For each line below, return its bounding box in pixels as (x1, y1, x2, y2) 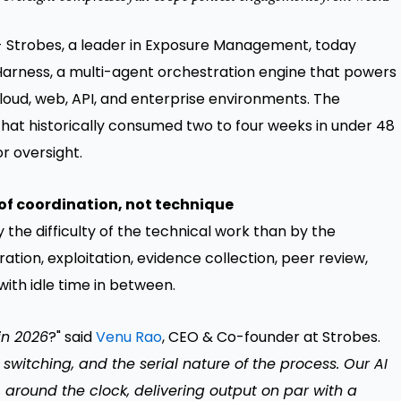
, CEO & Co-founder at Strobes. (162, 327, 380, 348)
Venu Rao (96, 327, 162, 348)
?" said (48, 327, 96, 348)
